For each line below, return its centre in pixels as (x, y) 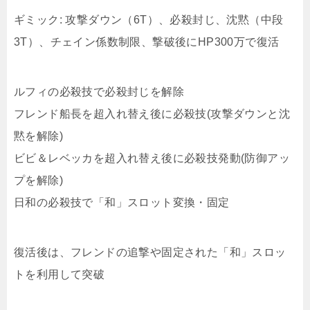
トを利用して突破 (60, 275)
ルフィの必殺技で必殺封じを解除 (99, 92)
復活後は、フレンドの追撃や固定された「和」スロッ (150, 253)
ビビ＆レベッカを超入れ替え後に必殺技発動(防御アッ (152, 158)
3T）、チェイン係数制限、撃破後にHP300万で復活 (147, 42)
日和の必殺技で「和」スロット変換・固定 (122, 203)
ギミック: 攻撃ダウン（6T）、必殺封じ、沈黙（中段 (149, 20)
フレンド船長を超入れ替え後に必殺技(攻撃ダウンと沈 (152, 114)
